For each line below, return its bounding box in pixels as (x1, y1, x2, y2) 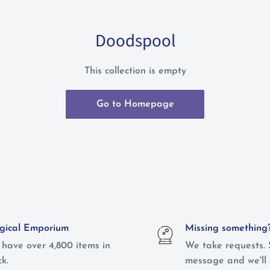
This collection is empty (84, 66, 186, 76)
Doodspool (95, 28, 175, 54)
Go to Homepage (96, 99, 174, 109)
